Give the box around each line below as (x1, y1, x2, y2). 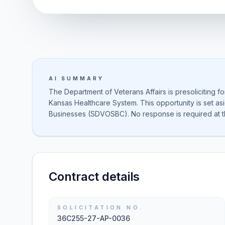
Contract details (49, 169, 140, 184)
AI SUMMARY (49, 75, 104, 81)
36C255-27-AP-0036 (57, 214, 130, 222)
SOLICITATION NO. (57, 204, 144, 211)
